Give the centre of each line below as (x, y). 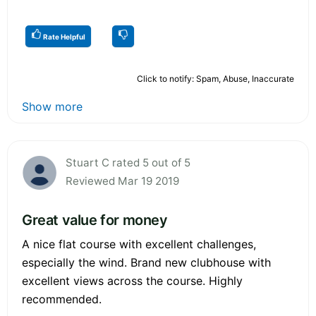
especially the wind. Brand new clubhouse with (146, 262)
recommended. (62, 299)
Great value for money (95, 220)
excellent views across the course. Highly (132, 280)
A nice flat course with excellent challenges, (139, 244)
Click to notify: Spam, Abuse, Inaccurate (215, 78)
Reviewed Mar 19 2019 (122, 181)
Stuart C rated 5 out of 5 (128, 162)
